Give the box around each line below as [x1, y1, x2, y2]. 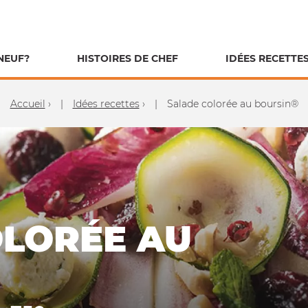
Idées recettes [72, 97, 140, 110]
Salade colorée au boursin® [164, 97, 298, 110]
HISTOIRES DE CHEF [76, 52, 178, 65]
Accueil [10, 97, 45, 110]
